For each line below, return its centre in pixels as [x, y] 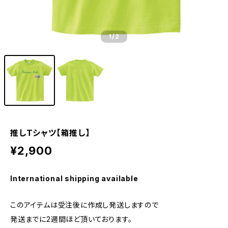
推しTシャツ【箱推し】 [50, 133]
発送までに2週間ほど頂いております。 [71, 219]
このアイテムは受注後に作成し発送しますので [84, 205]
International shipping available [74, 178]
